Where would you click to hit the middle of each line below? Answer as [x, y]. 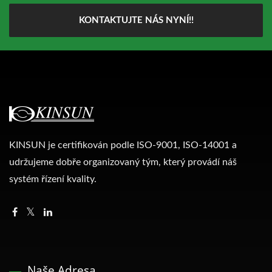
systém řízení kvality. [53, 179]
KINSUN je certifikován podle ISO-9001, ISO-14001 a [123, 145]
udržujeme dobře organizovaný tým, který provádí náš [123, 162]
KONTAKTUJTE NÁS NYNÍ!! [136, 20]
